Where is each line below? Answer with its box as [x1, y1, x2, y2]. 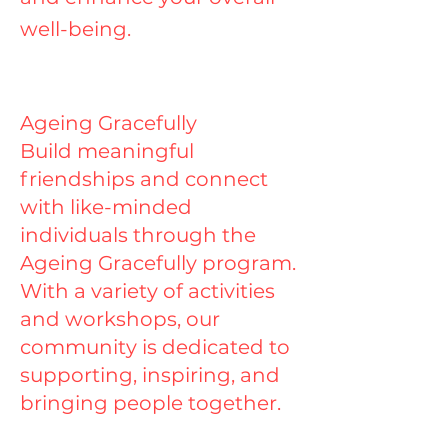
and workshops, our [20, 307, 220, 331]
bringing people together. [20, 391, 281, 415]
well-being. [20, 17, 131, 41]
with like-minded [20, 195, 192, 219]
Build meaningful [20, 139, 194, 163]
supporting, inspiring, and [20, 363, 280, 387]
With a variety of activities [20, 279, 275, 303]
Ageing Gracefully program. [20, 251, 296, 275]
